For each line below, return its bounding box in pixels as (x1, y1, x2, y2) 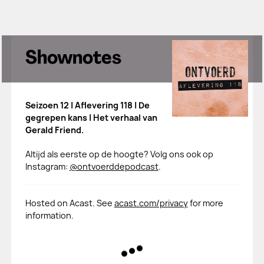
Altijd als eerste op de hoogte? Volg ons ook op (25, 148, 213, 160)
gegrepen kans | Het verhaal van (25, 112, 157, 123)
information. (25, 210, 74, 221)
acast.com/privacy (114, 197, 188, 209)
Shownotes (25, 49, 121, 68)
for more (187, 197, 223, 209)
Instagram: (25, 161, 70, 172)
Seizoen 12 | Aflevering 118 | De (25, 100, 150, 111)
